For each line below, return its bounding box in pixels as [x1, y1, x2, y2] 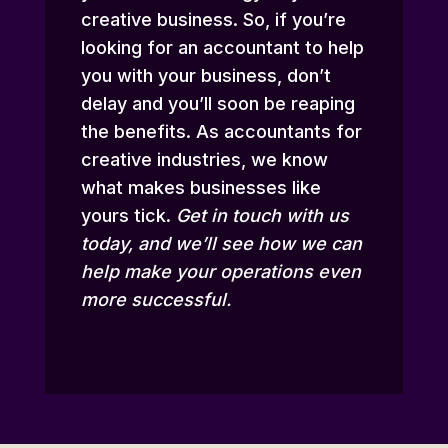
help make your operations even [80, 261, 361, 283]
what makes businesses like [80, 177, 321, 199]
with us [280, 205, 349, 227]
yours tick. [80, 205, 176, 227]
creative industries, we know [80, 149, 328, 171]
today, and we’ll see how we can [80, 233, 362, 255]
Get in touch [175, 205, 281, 227]
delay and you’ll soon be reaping [80, 93, 355, 115]
